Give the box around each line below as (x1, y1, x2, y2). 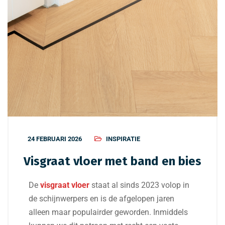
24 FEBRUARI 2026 (28, 135, 82, 143)
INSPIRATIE (106, 135, 140, 143)
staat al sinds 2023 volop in (89, 180, 189, 190)
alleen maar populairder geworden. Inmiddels (29, 207, 188, 217)
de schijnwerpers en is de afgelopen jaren (29, 194, 174, 204)
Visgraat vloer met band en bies (24, 154, 201, 169)
